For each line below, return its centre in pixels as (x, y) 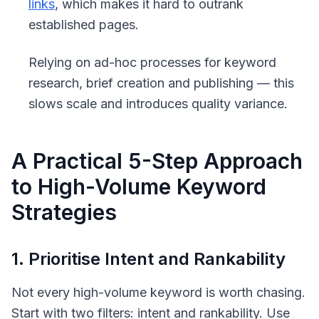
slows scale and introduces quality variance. (158, 104)
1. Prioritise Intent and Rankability (148, 259)
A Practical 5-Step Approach (157, 161)
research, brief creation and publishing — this (161, 83)
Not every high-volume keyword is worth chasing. (158, 292)
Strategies (64, 212)
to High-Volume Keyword (139, 187)
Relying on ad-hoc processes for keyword (152, 62)
